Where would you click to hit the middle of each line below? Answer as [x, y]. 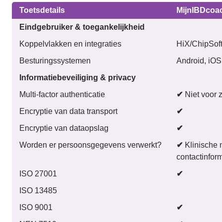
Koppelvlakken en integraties [70, 44]
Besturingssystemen [55, 60]
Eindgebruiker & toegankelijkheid [82, 27]
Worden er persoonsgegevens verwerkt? [90, 145]
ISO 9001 [36, 207]
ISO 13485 [38, 190]
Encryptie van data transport [68, 111]
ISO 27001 [38, 173]
